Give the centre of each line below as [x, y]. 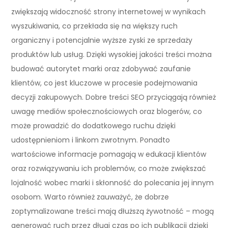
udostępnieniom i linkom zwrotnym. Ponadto [91, 140]
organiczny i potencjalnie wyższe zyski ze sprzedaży [102, 40]
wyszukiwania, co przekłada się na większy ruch [95, 26]
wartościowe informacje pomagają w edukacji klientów [109, 154]
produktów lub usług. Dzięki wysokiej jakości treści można [112, 54]
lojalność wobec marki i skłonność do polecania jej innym [113, 182]
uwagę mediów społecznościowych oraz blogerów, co [107, 111]
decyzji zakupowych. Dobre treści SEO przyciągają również [114, 97]
